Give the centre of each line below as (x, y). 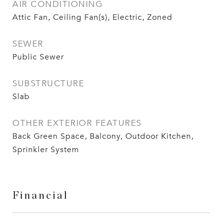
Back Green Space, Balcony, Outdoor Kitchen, (103, 137)
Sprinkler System (46, 150)
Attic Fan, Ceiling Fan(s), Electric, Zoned (92, 18)
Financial (40, 196)
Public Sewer (38, 57)
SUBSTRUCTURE (48, 84)
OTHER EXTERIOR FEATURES (77, 123)
